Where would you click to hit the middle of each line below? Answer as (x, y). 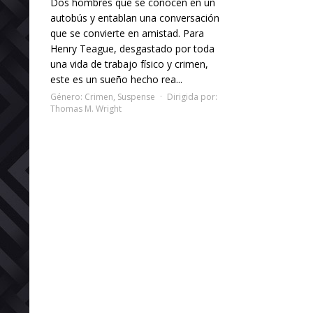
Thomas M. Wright (86, 108)
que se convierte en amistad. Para (127, 33)
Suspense (136, 96)
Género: (67, 96)
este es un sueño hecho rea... (116, 79)
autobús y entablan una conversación (135, 17)
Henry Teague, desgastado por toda (132, 48)
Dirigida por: (192, 96)
